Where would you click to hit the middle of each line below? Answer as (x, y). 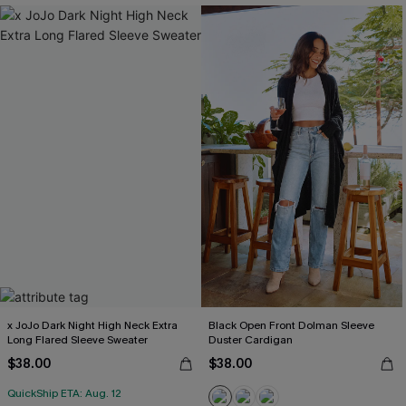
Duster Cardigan (251, 340)
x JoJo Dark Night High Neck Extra (92, 325)
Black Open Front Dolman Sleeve (291, 325)
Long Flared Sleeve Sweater (77, 340)
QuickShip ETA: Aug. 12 (64, 393)
